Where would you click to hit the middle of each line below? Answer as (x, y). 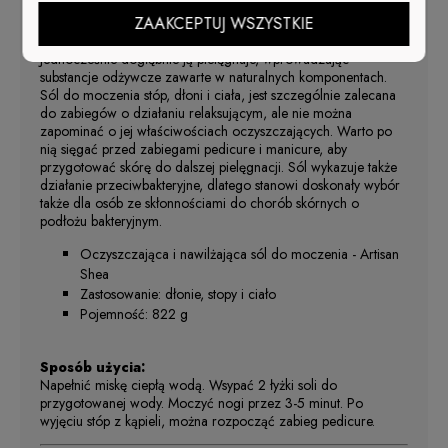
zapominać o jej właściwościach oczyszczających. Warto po (216, 130)
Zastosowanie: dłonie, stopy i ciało (178, 293)
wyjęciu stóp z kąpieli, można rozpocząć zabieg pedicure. (207, 420)
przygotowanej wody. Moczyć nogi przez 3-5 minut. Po (201, 402)
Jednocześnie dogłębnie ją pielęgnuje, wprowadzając (194, 58)
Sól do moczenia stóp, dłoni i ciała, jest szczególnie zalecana (218, 94)
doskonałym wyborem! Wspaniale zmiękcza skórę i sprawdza (218, 22)
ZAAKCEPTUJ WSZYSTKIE (224, 23)
